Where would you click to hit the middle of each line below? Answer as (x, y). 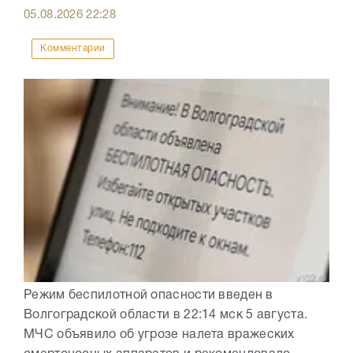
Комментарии (73, 48)
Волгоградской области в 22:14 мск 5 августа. (166, 315)
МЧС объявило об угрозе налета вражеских (159, 335)
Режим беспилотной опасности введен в (149, 295)
